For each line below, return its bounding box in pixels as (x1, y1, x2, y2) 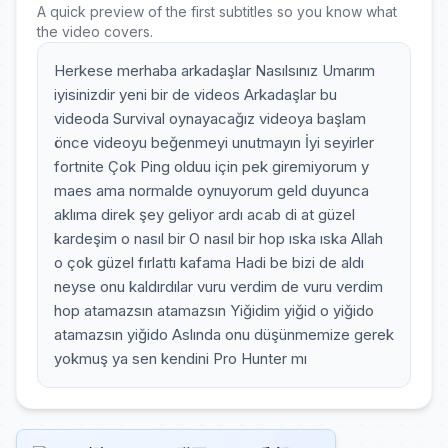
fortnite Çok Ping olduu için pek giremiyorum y (54, 157, 369, 176)
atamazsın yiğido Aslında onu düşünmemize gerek (54, 325, 394, 344)
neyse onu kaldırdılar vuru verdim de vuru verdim (54, 277, 383, 296)
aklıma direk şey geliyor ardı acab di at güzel (54, 205, 355, 224)
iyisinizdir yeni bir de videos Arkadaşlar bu (54, 85, 337, 104)
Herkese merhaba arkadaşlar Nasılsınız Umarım (54, 61, 375, 80)
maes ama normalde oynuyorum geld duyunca (54, 181, 369, 200)
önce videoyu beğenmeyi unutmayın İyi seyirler (54, 133, 374, 152)
